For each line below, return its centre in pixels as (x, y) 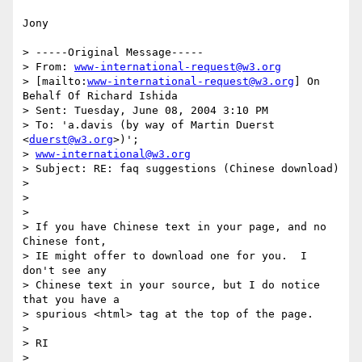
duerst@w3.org (71, 140)
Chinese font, (68, 242)
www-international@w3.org (113, 154)
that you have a (74, 300)
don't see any (68, 271)
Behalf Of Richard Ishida (100, 96)
